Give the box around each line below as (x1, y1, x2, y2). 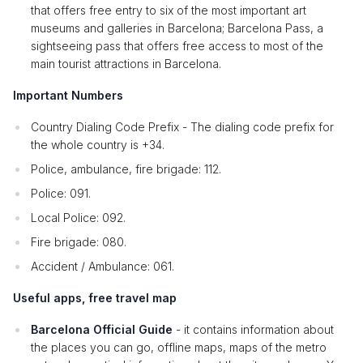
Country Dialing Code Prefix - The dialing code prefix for (31, 120, 334, 134)
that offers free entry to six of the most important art (31, 3, 306, 17)
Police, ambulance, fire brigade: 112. (31, 162, 221, 176)
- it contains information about (176, 322, 334, 336)
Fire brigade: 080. (31, 235, 126, 249)
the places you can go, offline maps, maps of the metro (31, 340, 327, 354)
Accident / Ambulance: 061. (31, 259, 174, 273)
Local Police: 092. (31, 211, 126, 224)
